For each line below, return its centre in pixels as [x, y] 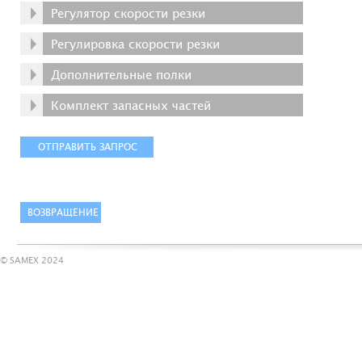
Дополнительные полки [121, 75]
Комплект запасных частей [131, 106]
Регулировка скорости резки [135, 44]
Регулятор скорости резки [128, 14]
